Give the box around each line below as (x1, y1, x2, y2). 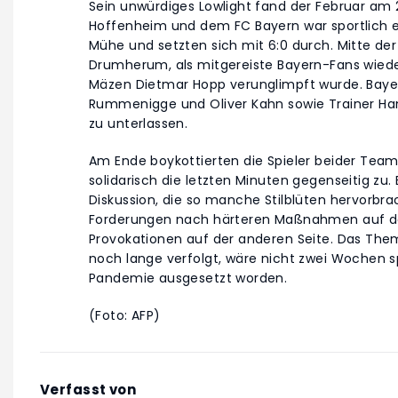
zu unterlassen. (89, 115, 188, 133)
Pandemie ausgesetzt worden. (89, 269, 288, 288)
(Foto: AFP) (89, 306, 161, 325)
